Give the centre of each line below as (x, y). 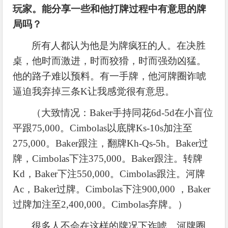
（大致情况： (61, 112)
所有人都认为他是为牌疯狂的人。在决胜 (119, 45)
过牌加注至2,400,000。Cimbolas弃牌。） (100, 204)
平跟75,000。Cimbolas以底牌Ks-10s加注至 (103, 128)
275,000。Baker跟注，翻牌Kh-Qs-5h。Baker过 (111, 143)
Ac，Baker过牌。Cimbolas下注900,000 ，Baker (112, 189)
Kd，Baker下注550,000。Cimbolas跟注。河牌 (109, 174)
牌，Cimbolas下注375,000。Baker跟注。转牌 (108, 158)
